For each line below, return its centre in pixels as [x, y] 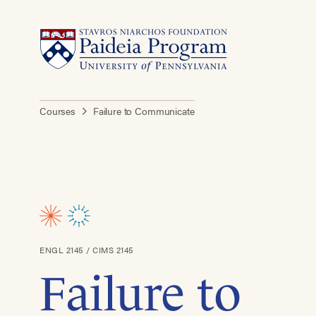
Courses [57, 111]
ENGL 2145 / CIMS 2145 [87, 250]
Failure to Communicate [144, 111]
